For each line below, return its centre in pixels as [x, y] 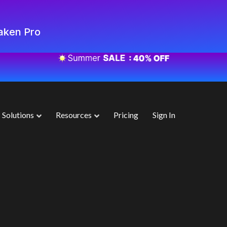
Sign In [164, 115]
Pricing [126, 115]
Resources [73, 115]
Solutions [18, 115]
